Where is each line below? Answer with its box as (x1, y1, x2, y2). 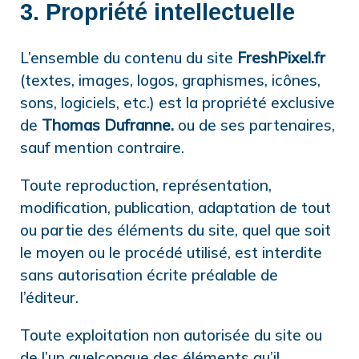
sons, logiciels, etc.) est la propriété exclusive (20, 92, 335, 112)
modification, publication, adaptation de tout (20, 197, 331, 217)
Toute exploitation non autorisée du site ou (20, 325, 322, 345)
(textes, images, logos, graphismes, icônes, (20, 70, 321, 90)
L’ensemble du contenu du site (20, 47, 237, 67)
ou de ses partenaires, (174, 115, 335, 135)
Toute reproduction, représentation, (20, 175, 272, 195)
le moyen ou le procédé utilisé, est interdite (20, 242, 322, 262)
